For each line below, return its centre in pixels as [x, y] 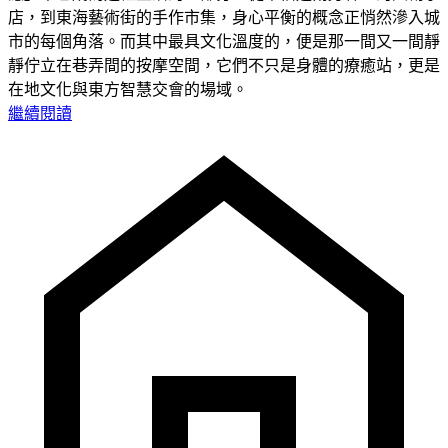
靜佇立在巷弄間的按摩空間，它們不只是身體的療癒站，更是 [224, 65]
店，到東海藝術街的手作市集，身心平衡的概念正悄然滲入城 [224, 17]
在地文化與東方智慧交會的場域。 [128, 89]
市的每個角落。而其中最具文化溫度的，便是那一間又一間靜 [224, 41]
